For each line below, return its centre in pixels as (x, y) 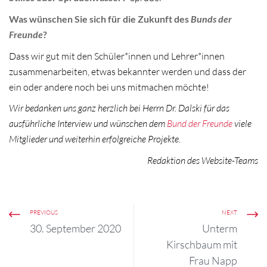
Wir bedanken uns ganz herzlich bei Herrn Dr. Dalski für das (119, 108)
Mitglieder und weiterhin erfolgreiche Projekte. (95, 139)
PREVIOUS (44, 213)
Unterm (220, 229)
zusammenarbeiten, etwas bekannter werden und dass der (128, 71)
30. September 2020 (75, 229)
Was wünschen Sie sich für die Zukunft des (100, 19)
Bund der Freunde (200, 124)
